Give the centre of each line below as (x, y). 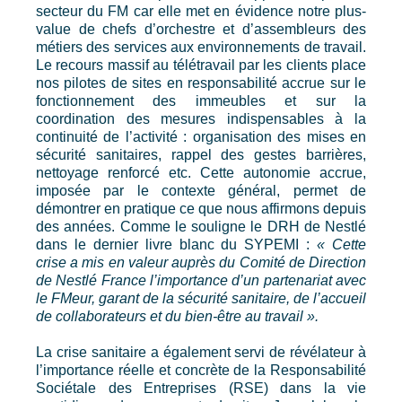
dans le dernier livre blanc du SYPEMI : (177, 245)
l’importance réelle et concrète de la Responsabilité (201, 370)
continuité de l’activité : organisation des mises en (201, 137)
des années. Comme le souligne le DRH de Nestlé (201, 227)
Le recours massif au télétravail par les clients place (201, 65)
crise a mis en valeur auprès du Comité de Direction (201, 262)
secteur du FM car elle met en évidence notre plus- (201, 11)
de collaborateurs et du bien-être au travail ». (177, 316)
